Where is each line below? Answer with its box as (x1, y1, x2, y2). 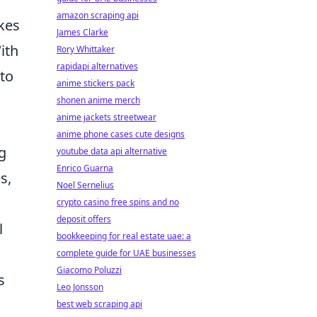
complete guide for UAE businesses (57, 247, 196, 259)
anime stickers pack (57, 77, 134, 89)
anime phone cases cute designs (57, 128, 185, 140)
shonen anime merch (57, 94, 140, 106)
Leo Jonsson (57, 281, 103, 293)
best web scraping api (57, 298, 142, 310)
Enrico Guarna (57, 162, 113, 174)
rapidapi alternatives (57, 60, 138, 72)
